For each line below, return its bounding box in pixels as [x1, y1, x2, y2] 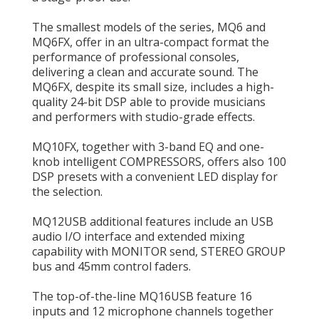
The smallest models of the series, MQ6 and [32, 19, 266, 35]
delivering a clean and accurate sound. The [32, 64, 258, 80]
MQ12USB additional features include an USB [32, 214, 273, 229]
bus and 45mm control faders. [32, 258, 191, 274]
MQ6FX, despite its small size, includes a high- [32, 79, 274, 95]
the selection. [32, 184, 103, 199]
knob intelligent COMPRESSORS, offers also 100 [32, 154, 286, 169]
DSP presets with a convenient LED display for [32, 169, 278, 184]
